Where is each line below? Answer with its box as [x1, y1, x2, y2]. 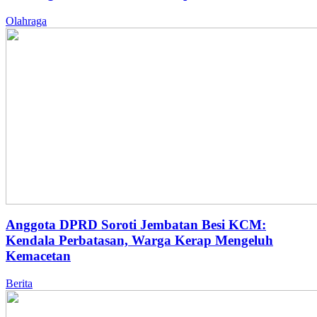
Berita [6, 277, 33, 290]
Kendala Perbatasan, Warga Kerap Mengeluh [6, 233, 273, 248]
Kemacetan [6, 248, 71, 264]
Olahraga [6, 14, 47, 27]
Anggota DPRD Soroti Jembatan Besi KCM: [6, 217, 266, 233]
